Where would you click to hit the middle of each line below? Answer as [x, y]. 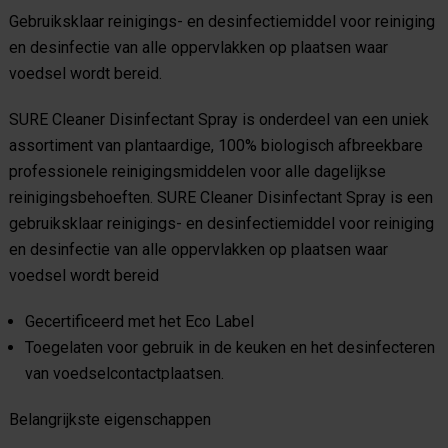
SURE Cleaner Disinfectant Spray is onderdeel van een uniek [219, 119]
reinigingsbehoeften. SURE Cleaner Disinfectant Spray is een [221, 197]
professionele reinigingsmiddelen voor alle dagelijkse [197, 171]
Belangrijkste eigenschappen [110, 419]
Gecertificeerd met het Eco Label [139, 321]
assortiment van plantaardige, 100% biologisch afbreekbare [216, 145]
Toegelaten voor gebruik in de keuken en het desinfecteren [230, 347]
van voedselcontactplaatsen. [124, 373]
